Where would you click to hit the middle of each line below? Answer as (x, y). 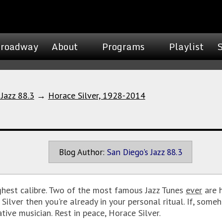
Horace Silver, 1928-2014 (97, 95)
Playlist (186, 47)
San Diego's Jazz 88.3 (144, 152)
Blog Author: (82, 152)
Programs (123, 47)
